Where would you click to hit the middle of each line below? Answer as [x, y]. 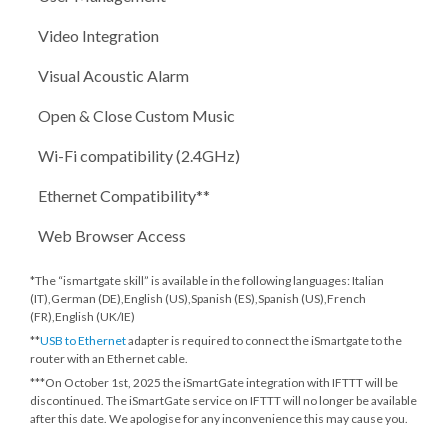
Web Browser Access [112, 235]
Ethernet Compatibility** [124, 195]
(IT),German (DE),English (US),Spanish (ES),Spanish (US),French [198, 298]
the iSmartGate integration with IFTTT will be [279, 382]
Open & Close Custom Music [136, 115]
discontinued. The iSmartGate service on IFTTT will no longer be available [223, 400]
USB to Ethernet [83, 340]
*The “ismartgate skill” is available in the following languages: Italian [207, 280]
